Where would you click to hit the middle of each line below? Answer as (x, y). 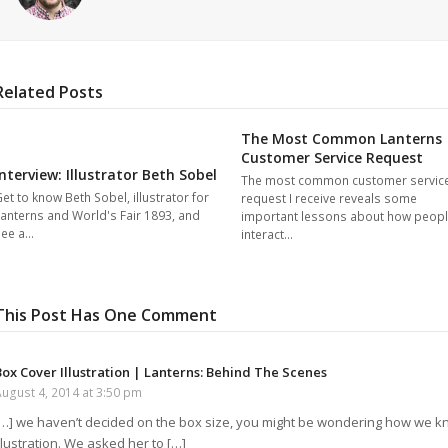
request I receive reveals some (328, 199)
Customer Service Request (331, 158)
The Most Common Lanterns (341, 139)
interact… (266, 235)
